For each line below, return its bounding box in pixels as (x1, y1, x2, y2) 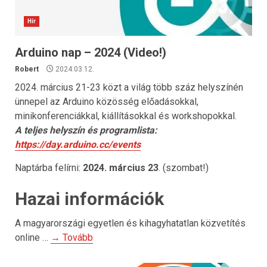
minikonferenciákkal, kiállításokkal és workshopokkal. (15, 110, 237, 122)
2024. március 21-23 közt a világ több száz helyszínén (15, 82, 243, 93)
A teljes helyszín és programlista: (15, 125, 157, 136)
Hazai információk (15, 188, 164, 209)
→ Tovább (51, 232, 93, 243)
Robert (15, 65, 39, 73)
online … (15, 232, 51, 243)
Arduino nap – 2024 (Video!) (15, 45, 166, 60)
